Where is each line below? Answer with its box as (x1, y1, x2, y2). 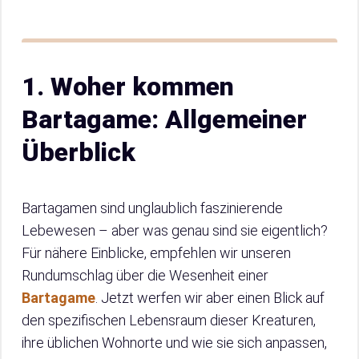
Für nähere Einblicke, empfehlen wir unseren (22, 244, 291, 262)
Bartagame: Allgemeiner (22, 104, 307, 135)
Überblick (22, 137, 135, 168)
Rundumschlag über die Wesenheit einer (22, 267, 268, 284)
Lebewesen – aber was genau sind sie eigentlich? (22, 222, 328, 240)
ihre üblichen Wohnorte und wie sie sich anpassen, (22, 334, 327, 352)
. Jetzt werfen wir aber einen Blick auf (95, 289, 325, 307)
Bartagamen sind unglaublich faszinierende (22, 200, 283, 217)
